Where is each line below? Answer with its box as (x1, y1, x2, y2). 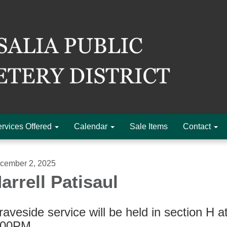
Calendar (74, 122, 107, 131)
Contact (183, 122, 211, 131)
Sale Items (130, 122, 168, 131)
